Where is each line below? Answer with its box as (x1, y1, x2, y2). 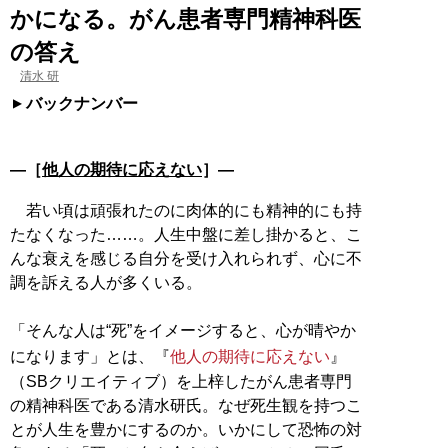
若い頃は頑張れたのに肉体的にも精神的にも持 (10, 201, 362, 219)
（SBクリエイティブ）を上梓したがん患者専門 (10, 372, 352, 390)
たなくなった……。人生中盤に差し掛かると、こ (10, 225, 362, 243)
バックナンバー (26, 94, 138, 112)
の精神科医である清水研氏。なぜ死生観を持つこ (10, 396, 362, 414)
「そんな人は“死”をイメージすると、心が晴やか (10, 321, 356, 339)
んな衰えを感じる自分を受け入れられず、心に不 (10, 249, 362, 267)
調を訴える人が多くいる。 (10, 273, 202, 291)
